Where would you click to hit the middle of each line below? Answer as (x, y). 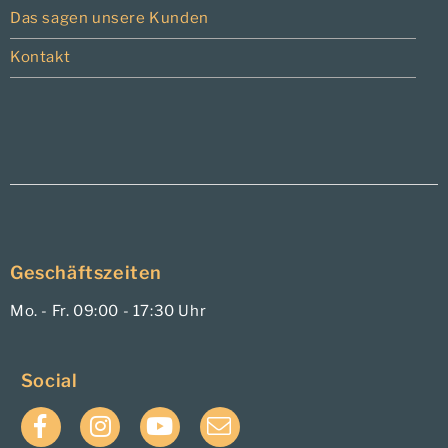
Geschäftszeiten (86, 273)
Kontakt (40, 57)
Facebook (73, 418)
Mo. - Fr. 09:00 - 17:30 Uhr (108, 310)
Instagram (129, 418)
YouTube (180, 418)
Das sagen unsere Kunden (109, 18)
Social (49, 381)
